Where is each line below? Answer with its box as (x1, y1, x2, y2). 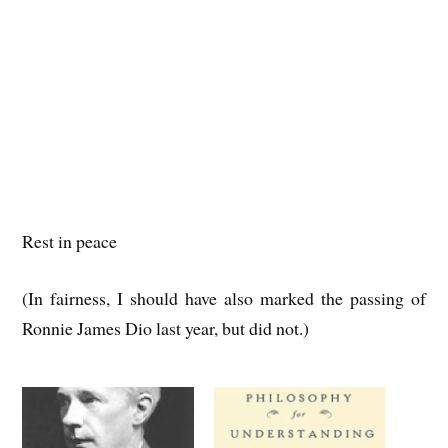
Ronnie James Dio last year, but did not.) (22, 315, 310, 340)
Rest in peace (22, 228, 118, 253)
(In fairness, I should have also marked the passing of (22, 285, 426, 310)
